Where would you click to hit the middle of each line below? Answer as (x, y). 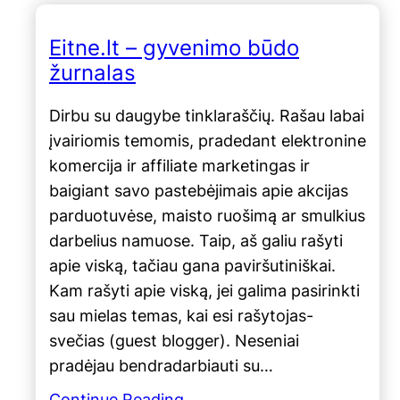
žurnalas (92, 72)
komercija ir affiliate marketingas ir (179, 165)
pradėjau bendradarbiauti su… (161, 365)
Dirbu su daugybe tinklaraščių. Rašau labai (207, 115)
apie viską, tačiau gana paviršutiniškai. (192, 265)
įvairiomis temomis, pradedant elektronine (208, 140)
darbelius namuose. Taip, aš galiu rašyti (196, 240)
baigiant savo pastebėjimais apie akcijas (199, 190)
